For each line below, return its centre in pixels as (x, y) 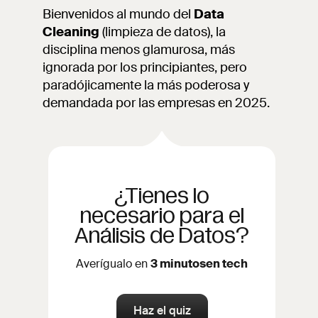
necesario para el (162, 216)
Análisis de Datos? (162, 236)
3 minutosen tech (199, 264)
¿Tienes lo (162, 196)
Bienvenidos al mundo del (118, 14)
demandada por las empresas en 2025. (156, 103)
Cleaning (71, 32)
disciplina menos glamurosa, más (139, 50)
